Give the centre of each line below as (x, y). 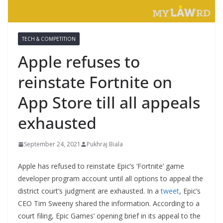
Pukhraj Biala (105, 144)
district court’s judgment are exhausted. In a (89, 191)
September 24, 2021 (52, 144)
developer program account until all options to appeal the (111, 179)
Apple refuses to (79, 62)
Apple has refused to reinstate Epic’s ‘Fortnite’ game (101, 166)
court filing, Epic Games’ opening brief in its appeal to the (109, 216)
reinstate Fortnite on (95, 82)
